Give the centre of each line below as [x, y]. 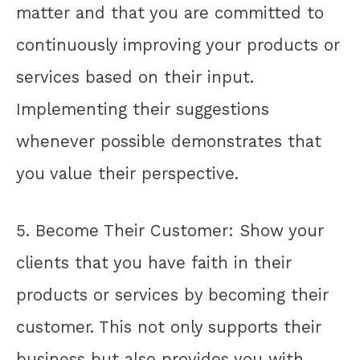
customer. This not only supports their [169, 327]
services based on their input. [135, 78]
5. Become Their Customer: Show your [170, 230]
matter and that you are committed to [170, 13]
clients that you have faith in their [154, 262]
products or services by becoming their [172, 295]
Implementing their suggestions [143, 110]
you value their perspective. [127, 174]
